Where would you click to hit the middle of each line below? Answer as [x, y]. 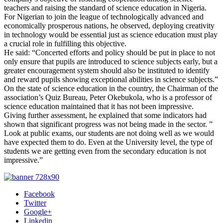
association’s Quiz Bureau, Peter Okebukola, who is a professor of [108, 97]
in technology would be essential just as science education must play [111, 34]
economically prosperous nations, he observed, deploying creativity [109, 25]
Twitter [35, 203]
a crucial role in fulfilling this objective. [65, 43]
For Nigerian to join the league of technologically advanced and [104, 16]
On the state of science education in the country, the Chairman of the [111, 88]
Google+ [38, 212]
